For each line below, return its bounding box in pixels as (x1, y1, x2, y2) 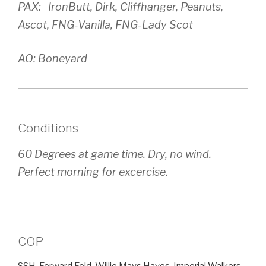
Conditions (18, 121, 78, 136)
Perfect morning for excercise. (18, 166, 168, 179)
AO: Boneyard (18, 52, 87, 65)
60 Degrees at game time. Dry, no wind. (18, 148, 211, 161)
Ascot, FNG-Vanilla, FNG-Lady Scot (18, 18, 193, 31)
